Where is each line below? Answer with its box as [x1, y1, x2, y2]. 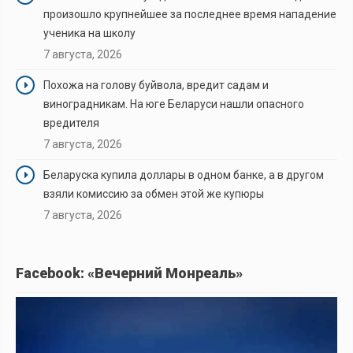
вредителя [43, 116, 99, 129]
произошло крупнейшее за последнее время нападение [43, 7, 336, 20]
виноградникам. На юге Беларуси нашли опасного [43, 97, 304, 110]
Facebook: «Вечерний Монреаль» [16, 264, 243, 281]
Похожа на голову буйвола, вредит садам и [43, 78, 269, 91]
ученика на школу [43, 26, 136, 39]
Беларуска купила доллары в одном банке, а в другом [43, 168, 324, 181]
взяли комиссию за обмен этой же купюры [43, 187, 264, 200]
